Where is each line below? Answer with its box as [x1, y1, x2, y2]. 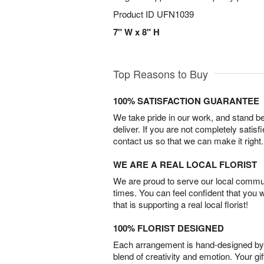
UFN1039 [157, 8, 194, 20]
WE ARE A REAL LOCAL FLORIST [113, 158, 257, 171]
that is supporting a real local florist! [113, 198, 248, 211]
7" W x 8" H [113, 25, 160, 38]
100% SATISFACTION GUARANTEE [113, 94, 259, 108]
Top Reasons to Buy [113, 66, 208, 82]
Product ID [113, 8, 157, 20]
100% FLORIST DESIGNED [113, 222, 224, 235]
